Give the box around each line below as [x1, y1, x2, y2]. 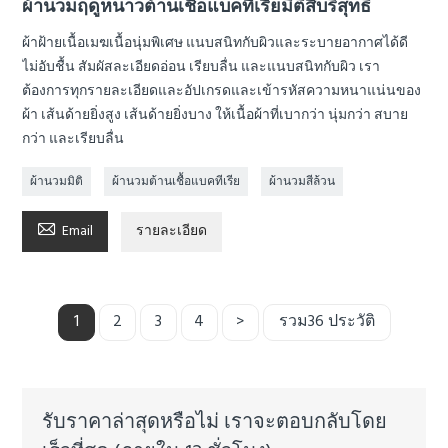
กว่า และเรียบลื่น [22, 127, 125, 151]
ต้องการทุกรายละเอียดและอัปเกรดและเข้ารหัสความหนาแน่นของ [22, 79, 422, 103]
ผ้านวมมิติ [30, 171, 84, 192]
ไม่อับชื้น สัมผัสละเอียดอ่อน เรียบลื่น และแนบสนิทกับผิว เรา [22, 55, 381, 79]
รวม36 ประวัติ [278, 308, 375, 335]
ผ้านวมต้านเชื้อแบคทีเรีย [112, 171, 241, 192]
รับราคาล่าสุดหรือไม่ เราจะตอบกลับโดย [42, 406, 388, 439]
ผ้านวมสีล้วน [269, 171, 336, 192]
